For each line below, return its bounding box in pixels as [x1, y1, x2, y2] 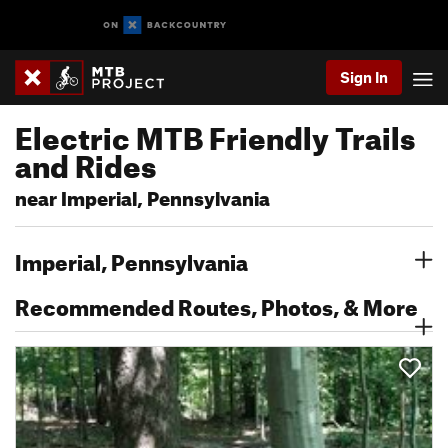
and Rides [15, 137, 156, 185]
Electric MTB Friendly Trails [15, 109, 415, 157]
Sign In [340, 68, 388, 86]
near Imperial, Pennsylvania [15, 180, 270, 211]
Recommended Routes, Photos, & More [15, 286, 418, 321]
